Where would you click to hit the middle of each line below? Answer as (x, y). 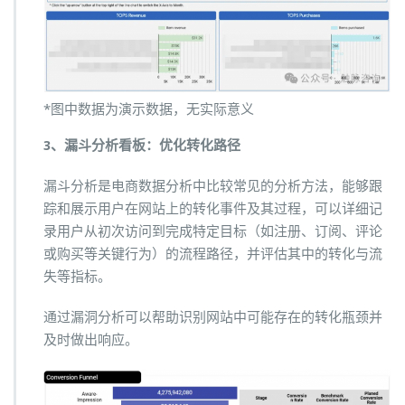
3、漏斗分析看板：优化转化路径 (142, 146)
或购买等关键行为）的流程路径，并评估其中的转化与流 (213, 254)
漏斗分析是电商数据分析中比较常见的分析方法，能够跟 (213, 187)
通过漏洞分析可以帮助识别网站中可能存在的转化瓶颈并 (213, 318)
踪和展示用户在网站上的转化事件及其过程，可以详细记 (213, 209)
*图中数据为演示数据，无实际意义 (149, 110)
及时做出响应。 (91, 340)
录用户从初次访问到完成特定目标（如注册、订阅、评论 (213, 232)
